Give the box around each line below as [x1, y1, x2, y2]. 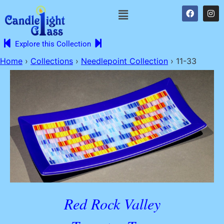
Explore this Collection [15, 39, 91, 48]
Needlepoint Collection [81, 56, 168, 66]
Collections [30, 56, 73, 66]
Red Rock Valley [63, 193, 160, 214]
